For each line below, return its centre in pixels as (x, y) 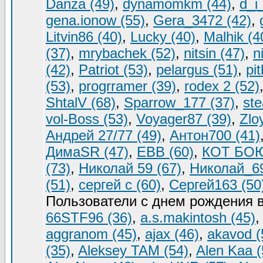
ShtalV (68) (81, 102)
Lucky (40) (163, 37)
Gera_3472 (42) (202, 20)
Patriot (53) (113, 70)
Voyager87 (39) (184, 119)
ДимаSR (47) (87, 152)
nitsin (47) (214, 53)
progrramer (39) (127, 86)
